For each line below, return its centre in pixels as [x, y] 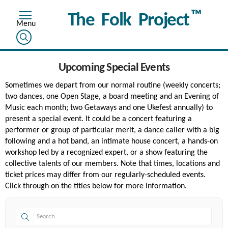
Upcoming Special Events [114, 68]
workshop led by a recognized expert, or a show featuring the [106, 153]
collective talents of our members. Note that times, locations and [112, 164]
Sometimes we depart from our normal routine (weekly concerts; [113, 85]
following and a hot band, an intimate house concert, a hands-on [111, 141]
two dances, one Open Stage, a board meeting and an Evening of [112, 97]
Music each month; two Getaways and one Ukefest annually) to [109, 108]
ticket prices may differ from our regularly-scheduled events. [105, 175]
